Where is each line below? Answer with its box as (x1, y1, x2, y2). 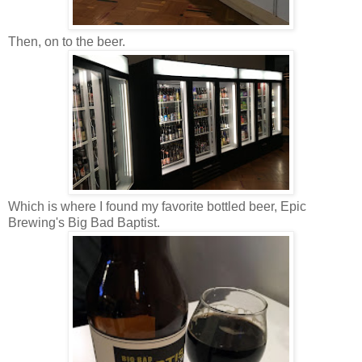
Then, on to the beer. (8, 35, 125, 49)
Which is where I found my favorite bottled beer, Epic (8, 200, 306, 214)
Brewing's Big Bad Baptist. (8, 216, 160, 230)
